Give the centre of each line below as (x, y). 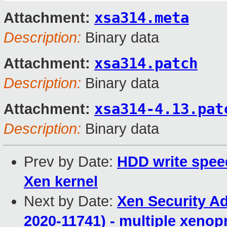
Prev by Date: (70, 162)
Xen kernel (61, 182)
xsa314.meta (142, 18)
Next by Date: (70, 201)
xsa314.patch (146, 64)
